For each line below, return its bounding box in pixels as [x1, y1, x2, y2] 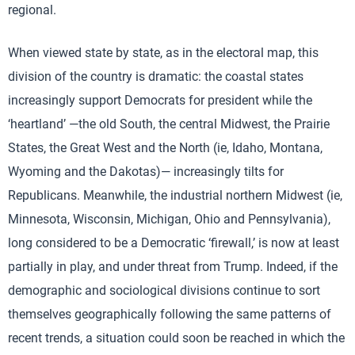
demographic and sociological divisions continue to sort [8, 282, 320, 298]
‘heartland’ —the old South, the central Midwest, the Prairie [8, 116, 330, 132]
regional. [8, 2, 56, 17]
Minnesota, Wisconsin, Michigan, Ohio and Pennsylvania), [8, 211, 330, 227]
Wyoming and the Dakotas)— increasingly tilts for [8, 163, 284, 179]
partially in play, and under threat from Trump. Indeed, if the [8, 258, 338, 274]
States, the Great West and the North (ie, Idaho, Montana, [8, 139, 323, 155]
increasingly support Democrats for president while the [8, 92, 312, 108]
